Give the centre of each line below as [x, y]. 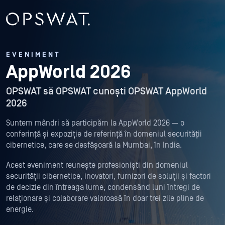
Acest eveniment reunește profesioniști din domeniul [97, 165]
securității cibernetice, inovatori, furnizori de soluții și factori [108, 177]
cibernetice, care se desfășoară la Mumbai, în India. [94, 145]
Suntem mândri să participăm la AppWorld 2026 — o [95, 123]
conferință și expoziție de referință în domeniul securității [104, 134]
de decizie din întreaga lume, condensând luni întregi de [103, 188]
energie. [20, 210]
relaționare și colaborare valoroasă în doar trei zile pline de [105, 199]
